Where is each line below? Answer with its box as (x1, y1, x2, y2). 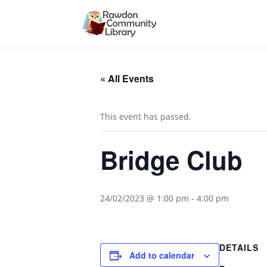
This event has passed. (100, 111, 191, 122)
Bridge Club (100, 142, 243, 178)
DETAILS (219, 241, 259, 253)
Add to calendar (129, 249, 194, 261)
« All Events (100, 72, 154, 85)
